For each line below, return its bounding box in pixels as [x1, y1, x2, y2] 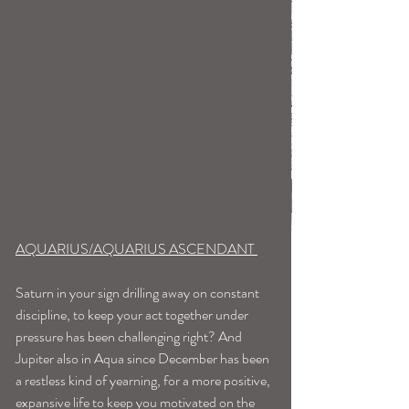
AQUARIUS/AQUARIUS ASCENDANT [16, 238, 257, 260]
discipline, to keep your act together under [16, 304, 251, 326]
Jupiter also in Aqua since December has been [16, 348, 272, 370]
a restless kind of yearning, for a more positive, [16, 370, 273, 392]
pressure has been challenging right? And [16, 326, 245, 348]
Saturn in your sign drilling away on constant [16, 282, 262, 304]
